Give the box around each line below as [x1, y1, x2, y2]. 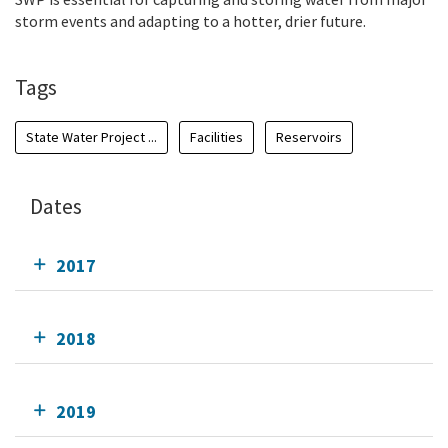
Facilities [190, 128, 243, 147]
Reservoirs [276, 128, 342, 147]
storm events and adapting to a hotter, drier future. [15, 11, 366, 32]
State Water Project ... [26, 128, 157, 147]
